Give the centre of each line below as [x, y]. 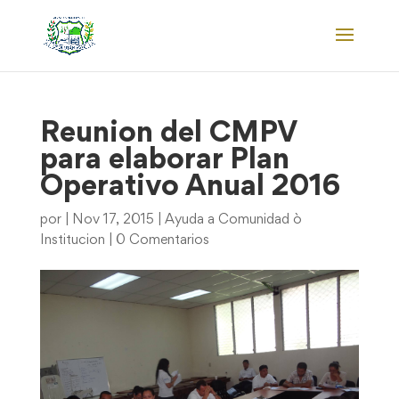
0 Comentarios [162, 240]
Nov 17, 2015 [113, 220]
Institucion [72, 240]
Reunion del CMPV [168, 134]
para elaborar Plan [164, 161]
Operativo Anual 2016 [190, 188]
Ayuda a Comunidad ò [233, 220]
